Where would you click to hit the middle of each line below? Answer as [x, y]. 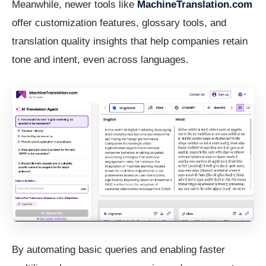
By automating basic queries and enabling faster [118, 250]
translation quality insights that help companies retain [130, 42]
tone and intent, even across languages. [100, 60]
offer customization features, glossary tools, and [119, 23]
